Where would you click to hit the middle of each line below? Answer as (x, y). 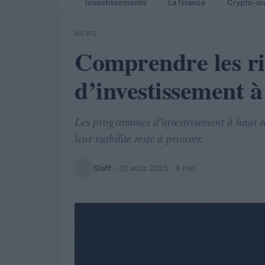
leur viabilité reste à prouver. (139, 138)
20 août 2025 (143, 168)
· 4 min (182, 168)
